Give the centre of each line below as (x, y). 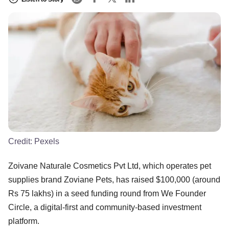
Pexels (47, 141)
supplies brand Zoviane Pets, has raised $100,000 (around (114, 179)
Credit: (21, 141)
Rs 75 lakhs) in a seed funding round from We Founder (107, 193)
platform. (24, 221)
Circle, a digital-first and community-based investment (105, 207)
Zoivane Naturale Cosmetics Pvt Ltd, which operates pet (110, 166)
